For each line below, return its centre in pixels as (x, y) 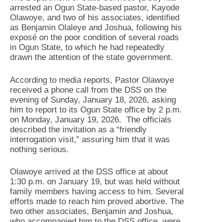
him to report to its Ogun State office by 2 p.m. (96, 110)
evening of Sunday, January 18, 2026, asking (93, 100)
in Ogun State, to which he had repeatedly (87, 47)
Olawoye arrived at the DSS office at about (89, 172)
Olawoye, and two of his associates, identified (95, 18)
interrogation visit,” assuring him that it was (90, 139)
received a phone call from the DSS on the (88, 90)
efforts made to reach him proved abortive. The (97, 201)
